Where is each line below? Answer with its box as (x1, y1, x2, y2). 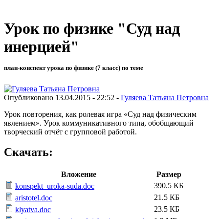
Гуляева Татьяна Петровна (121, 93, 209, 102)
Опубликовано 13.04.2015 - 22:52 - (4, 93, 121, 102)
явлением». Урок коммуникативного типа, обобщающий (4, 118, 194, 127)
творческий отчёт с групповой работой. (4, 127, 137, 136)
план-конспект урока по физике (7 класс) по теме (4, 64, 143, 72)
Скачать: (4, 146, 53, 159)
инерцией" (4, 38, 79, 56)
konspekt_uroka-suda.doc (15, 182, 94, 191)
